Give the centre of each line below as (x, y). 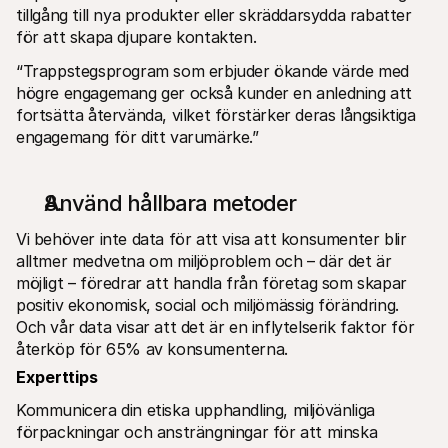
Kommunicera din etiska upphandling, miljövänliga (195, 409)
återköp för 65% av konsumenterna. (152, 348)
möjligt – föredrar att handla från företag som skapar (211, 282)
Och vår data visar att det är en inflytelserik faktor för (215, 326)
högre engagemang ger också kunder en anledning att (214, 92)
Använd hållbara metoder (170, 202)
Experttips (57, 376)
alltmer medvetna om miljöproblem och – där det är (204, 260)
